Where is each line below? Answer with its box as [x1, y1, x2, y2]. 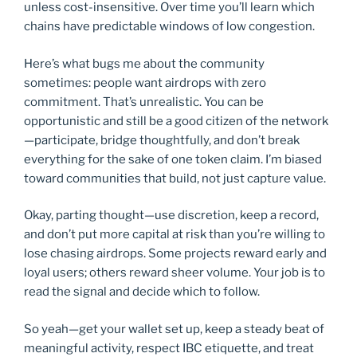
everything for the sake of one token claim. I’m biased [24, 151, 322, 167]
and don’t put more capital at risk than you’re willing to [24, 227, 325, 242]
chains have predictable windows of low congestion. [24, 19, 315, 34]
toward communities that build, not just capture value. [24, 171, 326, 186]
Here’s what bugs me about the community [24, 56, 265, 71]
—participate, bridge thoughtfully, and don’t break [24, 132, 300, 147]
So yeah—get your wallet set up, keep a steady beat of [24, 321, 324, 336]
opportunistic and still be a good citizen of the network [24, 113, 328, 128]
